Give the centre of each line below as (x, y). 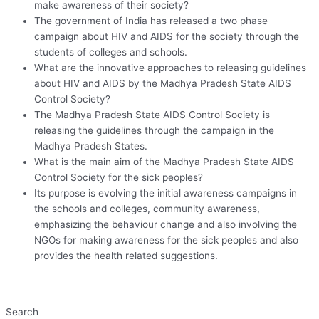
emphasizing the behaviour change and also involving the (166, 224)
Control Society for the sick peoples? (119, 177)
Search (22, 312)
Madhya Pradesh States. (92, 146)
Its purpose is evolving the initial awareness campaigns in (166, 193)
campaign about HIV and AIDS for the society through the (167, 36)
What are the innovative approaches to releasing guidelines (170, 67)
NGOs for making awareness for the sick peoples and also (166, 240)
